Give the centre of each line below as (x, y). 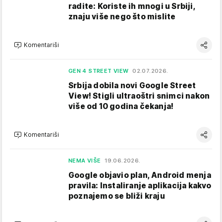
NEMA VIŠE (85, 160)
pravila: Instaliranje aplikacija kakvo (140, 185)
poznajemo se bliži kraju (117, 196)
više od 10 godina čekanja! (121, 106)
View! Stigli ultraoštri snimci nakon (139, 96)
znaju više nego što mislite (122, 16)
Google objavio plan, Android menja (140, 175)
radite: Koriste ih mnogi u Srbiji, (132, 6)
